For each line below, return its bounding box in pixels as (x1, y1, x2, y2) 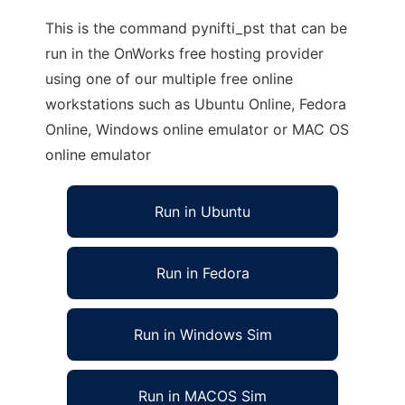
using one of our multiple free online (45, 70, 293, 88)
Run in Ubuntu (155, 202, 250, 221)
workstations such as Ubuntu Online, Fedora (45, 95, 346, 113)
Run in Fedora (155, 264, 250, 282)
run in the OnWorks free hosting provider (45, 44, 324, 62)
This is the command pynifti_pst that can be (45, 19, 347, 37)
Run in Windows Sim (133, 325, 272, 344)
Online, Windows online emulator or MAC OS (45, 120, 349, 138)
